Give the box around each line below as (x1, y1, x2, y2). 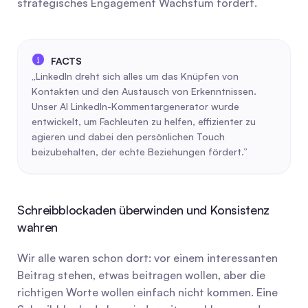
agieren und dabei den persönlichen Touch (32, 131, 225, 142)
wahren (17, 219, 58, 234)
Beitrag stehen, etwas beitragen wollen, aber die (17, 268, 265, 282)
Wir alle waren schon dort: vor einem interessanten (17, 251, 278, 265)
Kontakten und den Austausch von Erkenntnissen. (32, 85, 256, 97)
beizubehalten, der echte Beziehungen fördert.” (32, 146, 247, 157)
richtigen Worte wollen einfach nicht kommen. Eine (17, 285, 278, 299)
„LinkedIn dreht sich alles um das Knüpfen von (32, 70, 239, 82)
